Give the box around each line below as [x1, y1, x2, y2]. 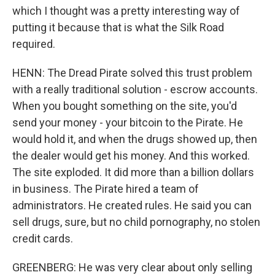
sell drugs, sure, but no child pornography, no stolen [12, 215, 260, 228]
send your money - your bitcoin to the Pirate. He [12, 116, 243, 129]
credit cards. [12, 232, 73, 245]
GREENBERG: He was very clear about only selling [12, 261, 252, 274]
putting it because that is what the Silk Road [12, 21, 224, 34]
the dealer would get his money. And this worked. [12, 149, 250, 162]
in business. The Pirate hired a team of [12, 182, 199, 195]
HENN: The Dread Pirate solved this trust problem [12, 66, 252, 79]
